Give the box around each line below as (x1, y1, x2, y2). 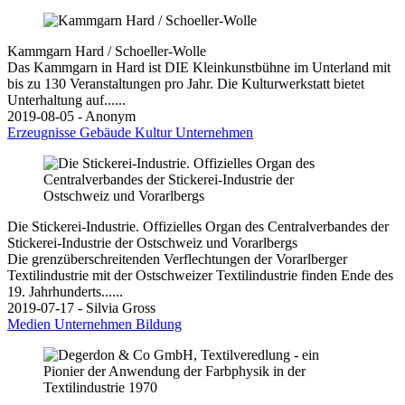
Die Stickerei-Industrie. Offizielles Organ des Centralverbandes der (7, 218, 389, 234)
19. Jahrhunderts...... (7, 283, 123, 299)
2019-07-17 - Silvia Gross (7, 299, 155, 316)
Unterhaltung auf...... (7, 91, 126, 108)
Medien (7, 316, 54, 332)
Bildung (136, 316, 182, 332)
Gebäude (80, 124, 135, 140)
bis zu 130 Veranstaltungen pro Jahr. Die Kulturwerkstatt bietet (7, 75, 364, 91)
